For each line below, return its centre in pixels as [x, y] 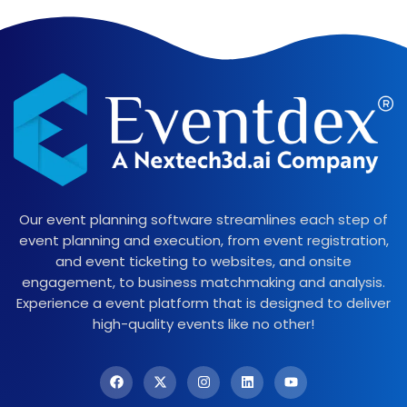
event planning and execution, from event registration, [203, 240]
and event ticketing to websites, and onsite [203, 261]
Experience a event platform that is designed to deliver [203, 303]
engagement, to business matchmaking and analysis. [203, 282]
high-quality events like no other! [203, 323]
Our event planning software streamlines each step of [203, 219]
